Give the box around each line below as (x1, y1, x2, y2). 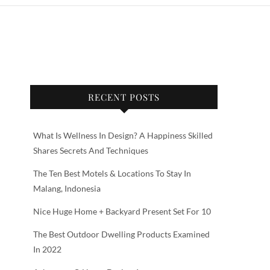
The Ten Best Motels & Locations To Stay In (33, 168, 191, 178)
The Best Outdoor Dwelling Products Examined (33, 228, 210, 239)
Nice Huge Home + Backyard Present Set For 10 (33, 206, 211, 216)
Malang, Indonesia (33, 183, 101, 193)
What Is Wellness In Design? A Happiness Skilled (33, 130, 213, 140)
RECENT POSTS (88, 90, 160, 103)
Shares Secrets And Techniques (33, 145, 148, 155)
